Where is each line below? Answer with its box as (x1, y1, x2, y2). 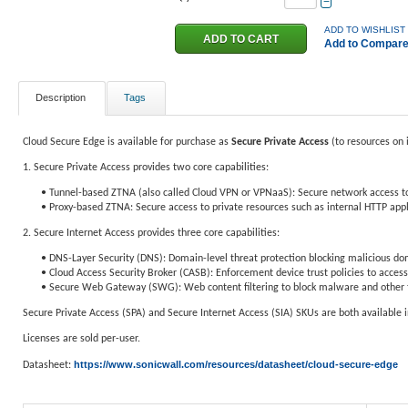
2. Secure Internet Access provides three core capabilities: (23, 228, 280, 239)
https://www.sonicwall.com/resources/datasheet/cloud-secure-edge (74, 359, 398, 370)
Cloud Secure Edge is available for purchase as (23, 137, 231, 148)
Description (36, 92, 86, 103)
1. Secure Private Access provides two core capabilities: (23, 162, 269, 173)
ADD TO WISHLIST (324, 25, 405, 35)
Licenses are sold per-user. (23, 333, 140, 344)
